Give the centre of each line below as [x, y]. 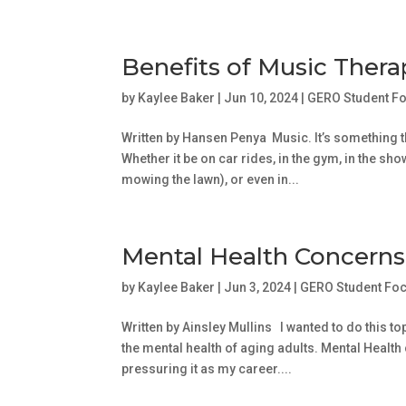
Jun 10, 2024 [261, 97]
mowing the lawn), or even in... [211, 179]
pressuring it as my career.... [207, 368]
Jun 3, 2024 [258, 287]
